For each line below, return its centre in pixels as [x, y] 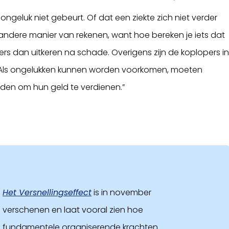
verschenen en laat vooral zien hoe [73, 210]
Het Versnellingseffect [47, 192]
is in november [122, 192]
